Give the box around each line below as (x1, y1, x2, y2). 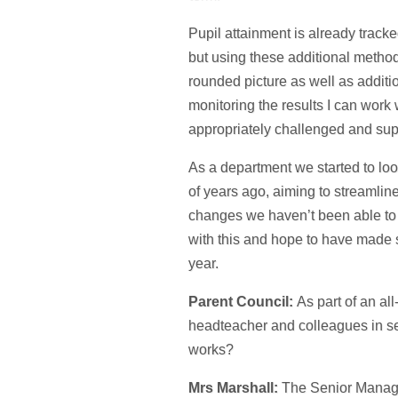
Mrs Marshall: (188, 380, 282, 395)
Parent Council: (188, 294, 297, 309)
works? (188, 342, 234, 357)
